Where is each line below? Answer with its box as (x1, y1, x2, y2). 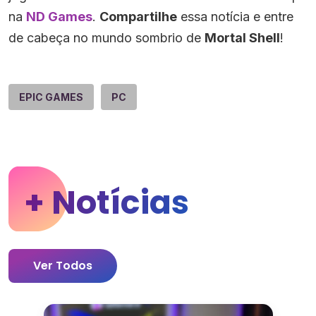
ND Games (26, 8, 92, 24)
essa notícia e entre (177, 8, 293, 24)
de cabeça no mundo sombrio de (8, 30, 205, 45)
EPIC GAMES (19, 90, 83, 103)
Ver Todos (33, 257, 92, 274)
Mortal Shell (205, 30, 280, 45)
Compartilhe (99, 8, 177, 24)
